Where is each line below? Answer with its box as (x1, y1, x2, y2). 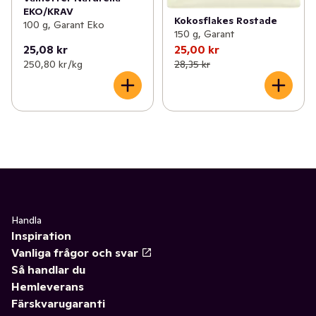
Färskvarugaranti (11, 296, 105, 310)
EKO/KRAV (23, 5, 73, 18)
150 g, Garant (174, 27, 234, 40)
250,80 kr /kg (23, 57, 83, 71)
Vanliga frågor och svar (11, 245, 138, 260)
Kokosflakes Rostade (174, 13, 277, 27)
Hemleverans (11, 279, 84, 293)
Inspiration (11, 228, 71, 243)
